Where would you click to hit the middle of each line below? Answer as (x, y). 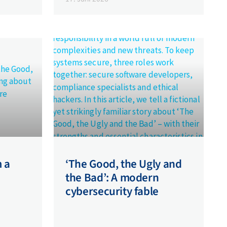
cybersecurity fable (112, 191)
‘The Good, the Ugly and (124, 164)
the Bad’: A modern (112, 177)
